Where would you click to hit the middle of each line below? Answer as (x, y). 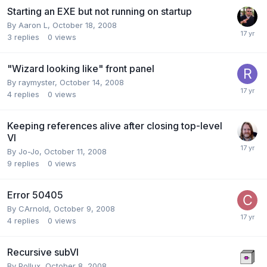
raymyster (37, 82)
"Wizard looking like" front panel (81, 68)
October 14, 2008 (92, 82)
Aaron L (33, 25)
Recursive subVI (43, 252)
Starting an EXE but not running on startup (100, 11)
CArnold (34, 208)
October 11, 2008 (75, 151)
